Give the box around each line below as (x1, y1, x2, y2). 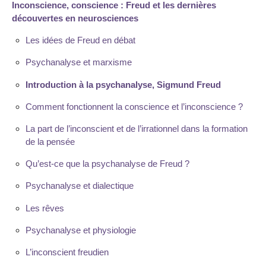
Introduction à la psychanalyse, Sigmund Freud (25, 79, 221, 90)
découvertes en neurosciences (12, 13, 138, 24)
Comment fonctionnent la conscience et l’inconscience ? (25, 101, 243, 112)
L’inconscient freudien (25, 246, 109, 257)
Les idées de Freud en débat (25, 35, 135, 46)
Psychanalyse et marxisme (25, 57, 132, 68)
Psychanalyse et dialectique (25, 180, 134, 191)
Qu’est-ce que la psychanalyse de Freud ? (25, 159, 189, 169)
